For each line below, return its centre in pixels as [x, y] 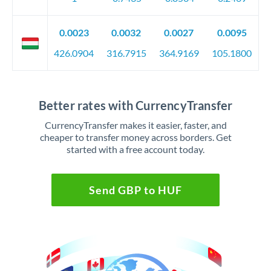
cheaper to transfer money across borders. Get [135, 137]
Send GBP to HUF [135, 190]
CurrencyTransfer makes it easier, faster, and [135, 125]
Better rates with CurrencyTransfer [135, 105]
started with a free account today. [135, 149]
